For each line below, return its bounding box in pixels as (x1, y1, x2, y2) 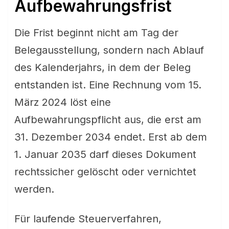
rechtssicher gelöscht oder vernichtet (14, 166, 196, 178)
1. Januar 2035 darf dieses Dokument (14, 148, 196, 161)
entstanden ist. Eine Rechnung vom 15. (14, 79, 201, 91)
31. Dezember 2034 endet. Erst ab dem (14, 131, 207, 143)
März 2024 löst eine (14, 96, 111, 108)
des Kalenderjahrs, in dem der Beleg (14, 61, 191, 74)
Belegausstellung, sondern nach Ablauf (14, 44, 204, 56)
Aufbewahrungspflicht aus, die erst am (14, 113, 201, 126)
